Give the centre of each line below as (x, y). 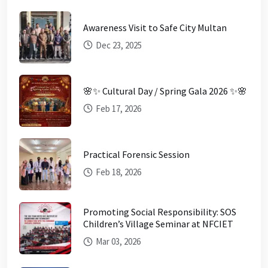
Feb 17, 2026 (118, 109)
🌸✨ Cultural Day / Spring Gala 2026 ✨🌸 (165, 91)
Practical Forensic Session (136, 155)
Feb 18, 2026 (118, 172)
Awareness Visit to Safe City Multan (155, 27)
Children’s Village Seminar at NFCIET (158, 224)
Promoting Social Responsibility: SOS (160, 212)
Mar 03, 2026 (117, 242)
